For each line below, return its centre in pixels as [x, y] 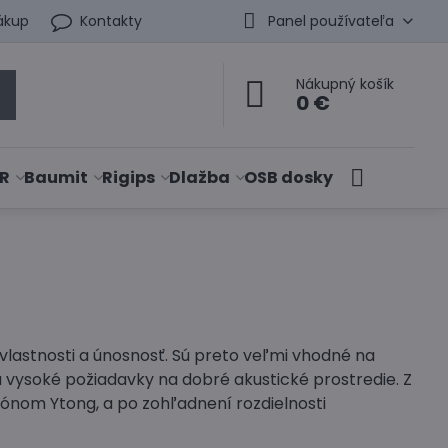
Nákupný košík [345, 84]
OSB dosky [289, 177]
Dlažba [200, 177]
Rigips [129, 177]
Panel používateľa [330, 20]
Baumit [56, 177]
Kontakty [111, 20]
